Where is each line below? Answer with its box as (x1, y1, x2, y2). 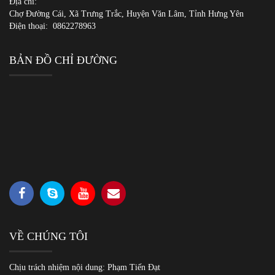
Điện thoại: (9, 21, 53, 31)
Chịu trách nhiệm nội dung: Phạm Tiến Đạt (9, 262, 160, 272)
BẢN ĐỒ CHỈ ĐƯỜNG (9, 53, 117, 66)
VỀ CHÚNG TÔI (9, 230, 88, 242)
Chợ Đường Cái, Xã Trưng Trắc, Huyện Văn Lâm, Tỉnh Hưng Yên (9, 9, 244, 18)
